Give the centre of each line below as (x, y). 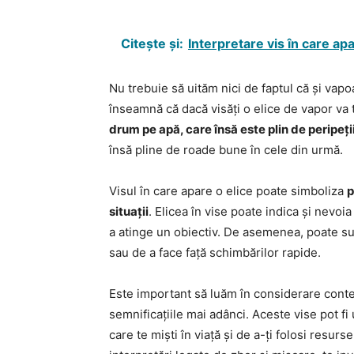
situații (129, 212)
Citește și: (152, 44)
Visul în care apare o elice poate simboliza (228, 191)
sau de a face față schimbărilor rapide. (215, 253)
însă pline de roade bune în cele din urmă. (226, 150)
